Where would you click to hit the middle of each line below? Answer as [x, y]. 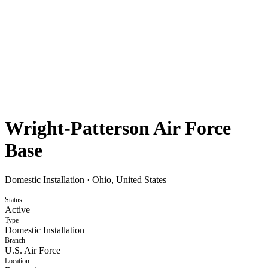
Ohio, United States [129, 179]
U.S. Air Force [33, 250]
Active [17, 209]
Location [17, 261]
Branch [15, 240]
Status [13, 200]
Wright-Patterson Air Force [118, 128]
